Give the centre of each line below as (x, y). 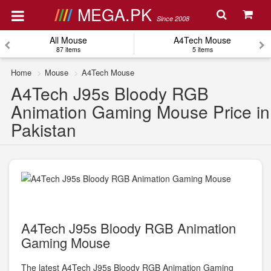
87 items (68, 49)
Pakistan (44, 129)
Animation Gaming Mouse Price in (140, 111)
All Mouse (68, 40)
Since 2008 (173, 18)
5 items (202, 49)
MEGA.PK (117, 14)
